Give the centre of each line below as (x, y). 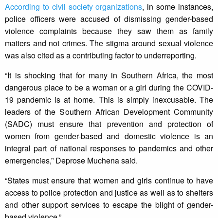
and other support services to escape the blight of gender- (109, 205)
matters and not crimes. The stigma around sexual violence (109, 43)
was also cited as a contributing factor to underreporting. (101, 55)
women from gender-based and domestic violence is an (109, 136)
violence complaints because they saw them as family (109, 31)
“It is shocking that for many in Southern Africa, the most (109, 75)
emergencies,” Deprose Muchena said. (71, 161)
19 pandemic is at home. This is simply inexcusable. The (109, 100)
